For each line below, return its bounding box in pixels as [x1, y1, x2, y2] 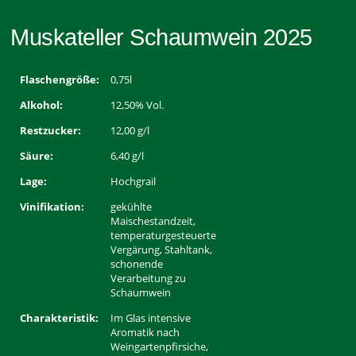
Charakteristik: [20, 311, 99, 326]
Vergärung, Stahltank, [110, 242, 213, 257]
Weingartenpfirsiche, [110, 339, 209, 354]
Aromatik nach [110, 325, 180, 340]
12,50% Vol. [110, 98, 164, 113]
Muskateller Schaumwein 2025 [10, 25, 312, 51]
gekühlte [110, 199, 153, 215]
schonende [110, 257, 164, 272]
